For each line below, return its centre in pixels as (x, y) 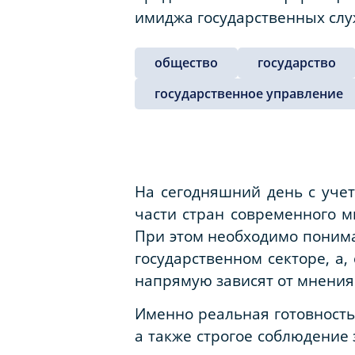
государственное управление (249, 94)
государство (297, 63)
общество (186, 63)
